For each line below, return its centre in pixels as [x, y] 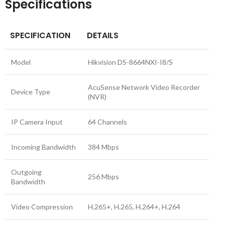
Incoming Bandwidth [43, 147]
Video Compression [42, 207]
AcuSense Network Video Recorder [144, 87]
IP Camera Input [37, 122]
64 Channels [107, 122]
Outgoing [26, 172]
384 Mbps [103, 147]
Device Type [31, 92]
